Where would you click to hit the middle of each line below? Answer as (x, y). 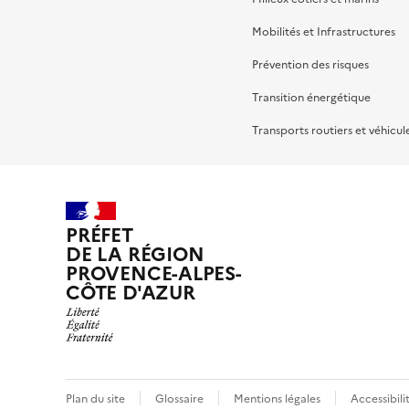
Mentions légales (277, 399)
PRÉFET (100, 236)
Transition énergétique (311, 97)
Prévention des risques (310, 64)
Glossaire (179, 399)
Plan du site (95, 399)
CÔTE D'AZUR (131, 293)
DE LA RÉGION (135, 255)
